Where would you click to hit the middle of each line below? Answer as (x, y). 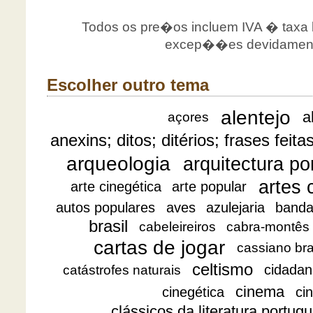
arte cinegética (116, 186)
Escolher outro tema (128, 85)
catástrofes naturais (122, 270)
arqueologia (118, 163)
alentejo (255, 117)
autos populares (106, 208)
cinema (260, 292)
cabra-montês (268, 227)
